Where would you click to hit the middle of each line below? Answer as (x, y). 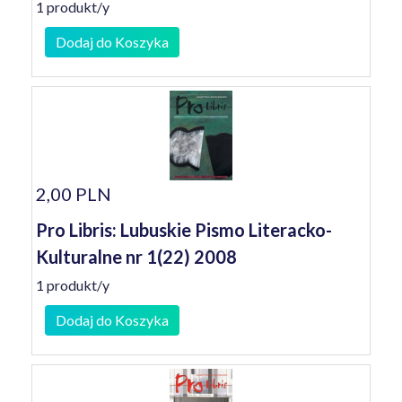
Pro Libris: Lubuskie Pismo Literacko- (184, 230)
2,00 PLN (74, 194)
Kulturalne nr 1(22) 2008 (136, 257)
